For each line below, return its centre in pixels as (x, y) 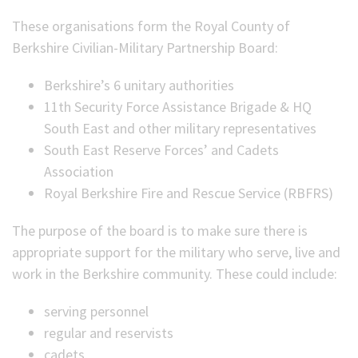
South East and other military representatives (180, 128)
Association (79, 171)
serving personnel (96, 311)
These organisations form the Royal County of (151, 26)
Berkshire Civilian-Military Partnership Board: (145, 48)
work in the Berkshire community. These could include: (175, 274)
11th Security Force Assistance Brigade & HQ (178, 107)
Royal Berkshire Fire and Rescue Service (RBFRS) (189, 193)
